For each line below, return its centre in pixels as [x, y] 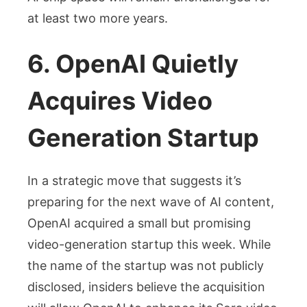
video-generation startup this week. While [149, 245]
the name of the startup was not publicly [146, 266]
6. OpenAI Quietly [133, 64]
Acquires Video [120, 101]
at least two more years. [98, 19]
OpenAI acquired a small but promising [139, 223]
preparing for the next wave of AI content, [151, 202]
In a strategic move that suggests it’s [134, 181]
